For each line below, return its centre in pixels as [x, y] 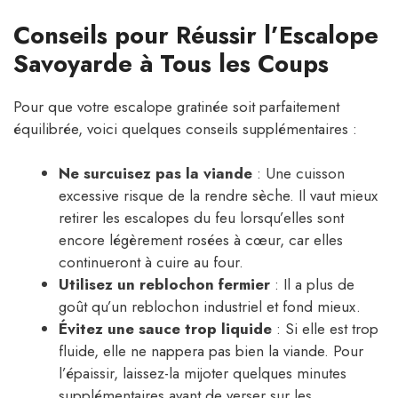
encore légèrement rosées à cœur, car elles [201, 240]
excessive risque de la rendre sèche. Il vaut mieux [218, 196]
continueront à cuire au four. [151, 263]
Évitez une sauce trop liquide [165, 329]
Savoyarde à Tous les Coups [171, 63]
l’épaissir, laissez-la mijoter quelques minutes [203, 374]
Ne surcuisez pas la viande [155, 174]
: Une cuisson [298, 174]
